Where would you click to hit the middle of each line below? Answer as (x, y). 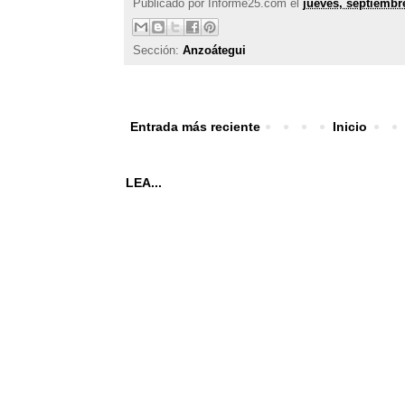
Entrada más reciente (195, 127)
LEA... (144, 183)
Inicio (350, 127)
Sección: (158, 51)
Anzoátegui (214, 51)
